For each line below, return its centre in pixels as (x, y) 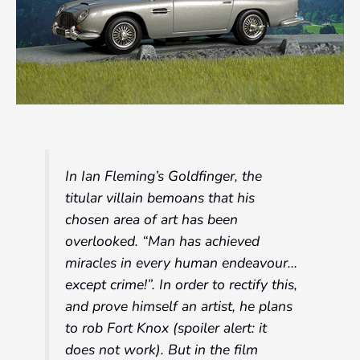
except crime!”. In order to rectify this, (182, 285)
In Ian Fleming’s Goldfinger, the (164, 176)
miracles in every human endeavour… (182, 263)
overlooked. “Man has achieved (163, 241)
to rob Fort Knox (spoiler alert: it (166, 328)
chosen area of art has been (152, 220)
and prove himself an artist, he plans (179, 307)
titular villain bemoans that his (160, 198)
